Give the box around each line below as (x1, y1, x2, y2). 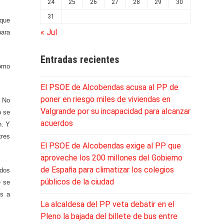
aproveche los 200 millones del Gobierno (40, 152, 182, 162)
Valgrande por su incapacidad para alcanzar (40, 106, 190, 116)
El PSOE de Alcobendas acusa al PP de (40, 82, 178, 92)
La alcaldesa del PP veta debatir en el (40, 199, 174, 209)
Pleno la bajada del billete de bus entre (40, 211, 177, 221)
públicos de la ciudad (40, 176, 114, 186)
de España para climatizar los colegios (40, 164, 174, 174)
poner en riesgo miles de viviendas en (40, 94, 170, 104)
